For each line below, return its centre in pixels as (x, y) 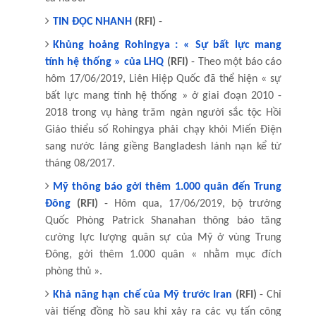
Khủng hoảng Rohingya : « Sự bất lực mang (167, 45)
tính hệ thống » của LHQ (104, 62)
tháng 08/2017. (80, 163)
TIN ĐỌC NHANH (92, 22)
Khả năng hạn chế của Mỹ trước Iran (142, 294)
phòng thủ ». (73, 271)
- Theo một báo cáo (235, 62)
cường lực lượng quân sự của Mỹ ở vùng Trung (163, 237)
